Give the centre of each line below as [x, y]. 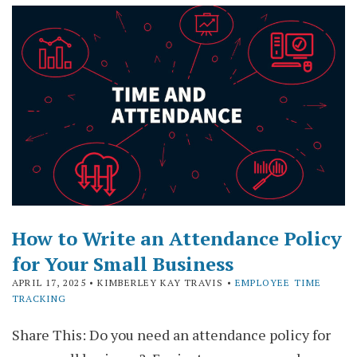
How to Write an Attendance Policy [177, 238]
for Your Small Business [123, 263]
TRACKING [39, 298]
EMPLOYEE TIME [279, 282]
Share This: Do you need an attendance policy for [171, 334]
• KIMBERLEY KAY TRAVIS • [161, 282]
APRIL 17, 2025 [49, 282]
